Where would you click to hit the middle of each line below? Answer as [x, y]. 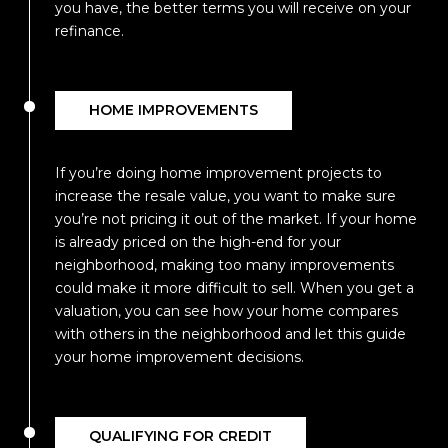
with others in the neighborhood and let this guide [230, 334]
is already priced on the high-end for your [198, 242]
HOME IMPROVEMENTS [173, 110]
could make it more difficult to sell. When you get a [234, 288]
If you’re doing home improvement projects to [218, 173]
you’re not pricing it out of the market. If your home [236, 219]
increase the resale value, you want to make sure [225, 196]
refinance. [89, 31]
